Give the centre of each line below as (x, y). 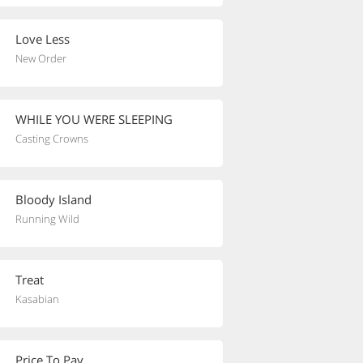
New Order (41, 58)
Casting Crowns (52, 139)
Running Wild (47, 219)
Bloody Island (53, 199)
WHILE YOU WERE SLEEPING (94, 119)
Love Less (43, 39)
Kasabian (37, 299)
